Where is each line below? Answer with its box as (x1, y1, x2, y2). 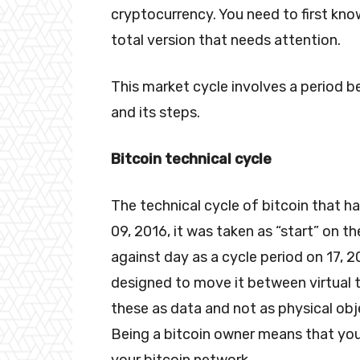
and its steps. (111, 103, 200, 121)
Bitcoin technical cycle (111, 149, 272, 168)
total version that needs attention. (111, 31, 341, 49)
